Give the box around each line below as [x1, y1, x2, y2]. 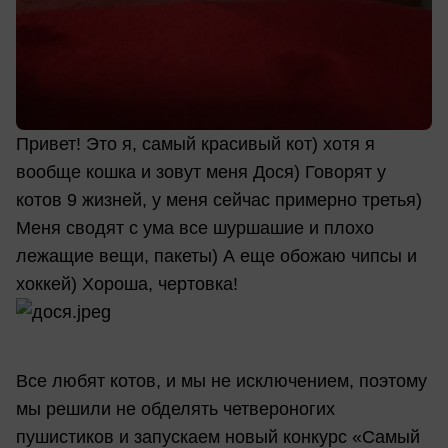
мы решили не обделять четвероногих [16, 399, 335, 420]
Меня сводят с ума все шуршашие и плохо [16, 217, 374, 238]
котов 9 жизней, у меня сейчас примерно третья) [16, 189, 422, 210]
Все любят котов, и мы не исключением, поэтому [16, 371, 427, 392]
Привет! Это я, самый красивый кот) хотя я [16, 133, 375, 154]
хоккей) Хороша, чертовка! [16, 273, 238, 294]
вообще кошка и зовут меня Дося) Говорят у [16, 161, 386, 182]
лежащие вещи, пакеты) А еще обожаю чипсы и [16, 245, 417, 266]
